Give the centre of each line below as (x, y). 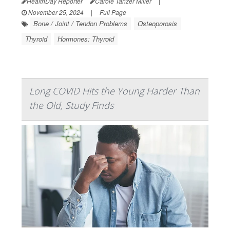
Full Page (113, 12)
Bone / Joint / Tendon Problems (80, 23)
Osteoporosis (157, 23)
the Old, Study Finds (71, 105)
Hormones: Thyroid (86, 39)
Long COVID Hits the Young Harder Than (114, 91)
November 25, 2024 (55, 12)
